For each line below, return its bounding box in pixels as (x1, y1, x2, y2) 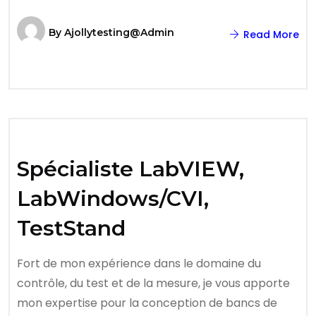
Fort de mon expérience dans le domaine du (17, 255, 261, 272)
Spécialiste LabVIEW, (17, 156, 244, 182)
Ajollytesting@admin (64, 26, 174, 39)
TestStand (17, 215, 126, 241)
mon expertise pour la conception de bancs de (17, 295, 277, 311)
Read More (241, 28, 299, 42)
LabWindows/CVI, (17, 186, 209, 212)
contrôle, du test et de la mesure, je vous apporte (17, 275, 290, 291)
